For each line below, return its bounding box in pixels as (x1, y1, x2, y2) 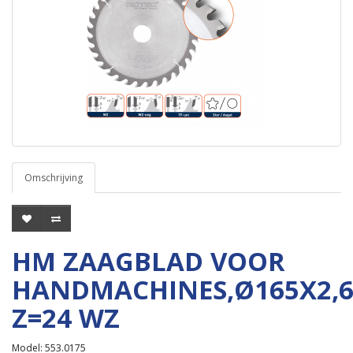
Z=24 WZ (12, 300, 120, 336)
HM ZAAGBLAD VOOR (12, 243, 285, 279)
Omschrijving (24, 171, 83, 184)
